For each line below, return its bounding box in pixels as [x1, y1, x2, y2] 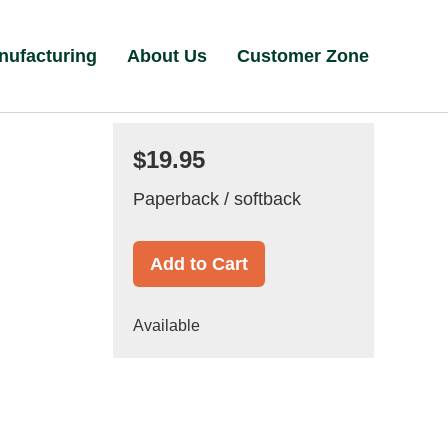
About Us [127, 46, 208, 66]
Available [132, 317, 200, 334]
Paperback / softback [132, 189, 301, 209]
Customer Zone [237, 46, 370, 66]
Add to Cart [149, 254, 248, 274]
